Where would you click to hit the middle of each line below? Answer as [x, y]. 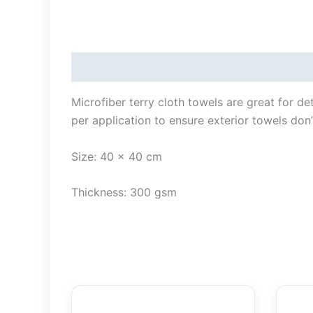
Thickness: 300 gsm [124, 192]
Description [103, 67]
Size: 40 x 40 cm [117, 156]
